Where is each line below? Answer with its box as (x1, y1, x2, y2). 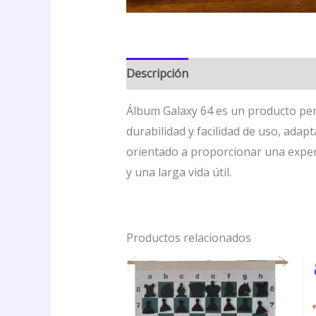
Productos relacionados (126, 230, 251, 246)
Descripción (126, 66, 188, 82)
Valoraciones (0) (202, 66, 287, 82)
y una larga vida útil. (126, 164, 231, 181)
